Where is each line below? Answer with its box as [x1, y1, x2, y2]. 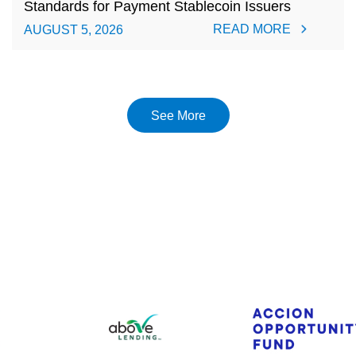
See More [150, 108, 206, 122]
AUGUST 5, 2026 [24, 22, 123, 36]
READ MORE [213, 21, 291, 35]
